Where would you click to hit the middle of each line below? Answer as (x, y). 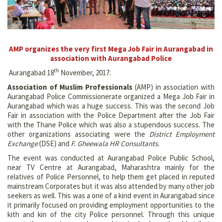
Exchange (23, 143)
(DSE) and (54, 143)
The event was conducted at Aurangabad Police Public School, (111, 158)
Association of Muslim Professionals (70, 87)
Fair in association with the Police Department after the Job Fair (111, 115)
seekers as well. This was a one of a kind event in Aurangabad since (111, 195)
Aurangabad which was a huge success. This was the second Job (111, 106)
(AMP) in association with (174, 87)
